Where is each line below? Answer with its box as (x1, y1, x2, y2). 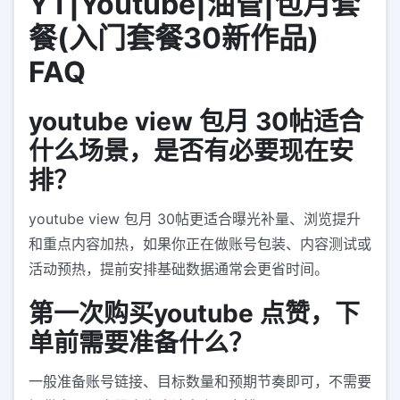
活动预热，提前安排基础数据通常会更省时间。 (29, 260, 329, 279)
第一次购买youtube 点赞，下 (29, 298, 360, 329)
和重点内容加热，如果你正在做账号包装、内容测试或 (29, 235, 371, 254)
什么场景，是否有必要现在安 (29, 136, 354, 167)
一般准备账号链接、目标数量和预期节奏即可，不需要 (29, 372, 371, 391)
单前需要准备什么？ (29, 328, 254, 359)
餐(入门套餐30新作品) (29, 21, 319, 56)
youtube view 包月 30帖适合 (29, 106, 363, 137)
